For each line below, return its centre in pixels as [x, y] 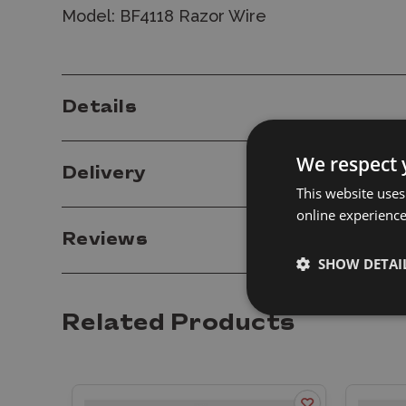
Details [99, 108]
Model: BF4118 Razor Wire [164, 16]
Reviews [107, 240]
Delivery [104, 174]
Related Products [178, 324]
